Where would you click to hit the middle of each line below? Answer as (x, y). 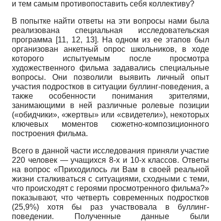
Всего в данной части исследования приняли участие (110, 151)
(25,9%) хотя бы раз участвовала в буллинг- (110, 207)
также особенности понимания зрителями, (110, 96)
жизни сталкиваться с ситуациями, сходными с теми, (110, 179)
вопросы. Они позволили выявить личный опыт (110, 77)
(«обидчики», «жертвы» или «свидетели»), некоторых (110, 115)
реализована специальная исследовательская (110, 31)
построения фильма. (50, 134)
